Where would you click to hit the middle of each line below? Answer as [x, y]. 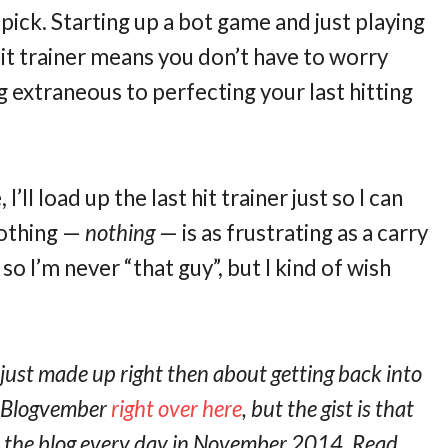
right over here [177, 408]
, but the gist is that [328, 408]
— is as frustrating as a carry [292, 232]
